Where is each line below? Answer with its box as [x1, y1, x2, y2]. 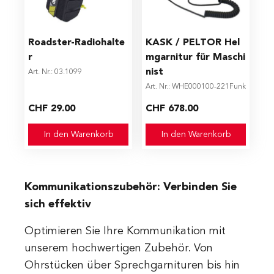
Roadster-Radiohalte [28, 38, 125, 48]
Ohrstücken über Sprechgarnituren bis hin [24, 260, 240, 271]
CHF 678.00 [146, 104, 198, 114]
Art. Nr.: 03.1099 [28, 68, 82, 76]
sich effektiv [24, 199, 91, 210]
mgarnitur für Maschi [146, 53, 245, 62]
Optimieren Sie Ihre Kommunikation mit [24, 226, 226, 237]
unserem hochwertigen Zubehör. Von [24, 243, 213, 254]
